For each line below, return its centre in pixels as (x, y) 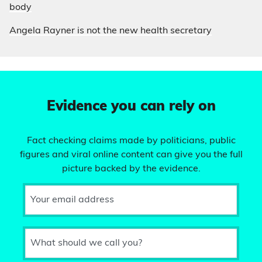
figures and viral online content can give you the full (131, 155)
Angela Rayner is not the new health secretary (111, 31)
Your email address (72, 200)
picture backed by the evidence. (131, 169)
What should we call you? (86, 244)
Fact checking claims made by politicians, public (131, 141)
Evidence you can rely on (131, 107)
